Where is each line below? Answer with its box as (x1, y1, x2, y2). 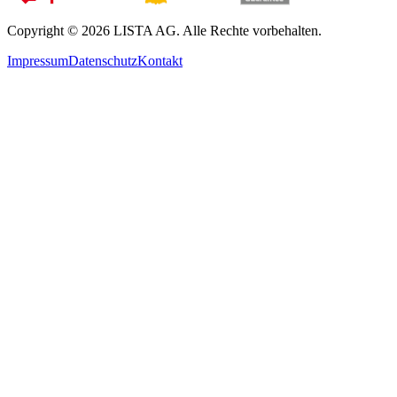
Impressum (7, 53, 68, 69)
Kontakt (137, 53, 183, 69)
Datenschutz (68, 53, 137, 69)
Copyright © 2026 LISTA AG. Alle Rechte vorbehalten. (7, 23, 322, 39)
